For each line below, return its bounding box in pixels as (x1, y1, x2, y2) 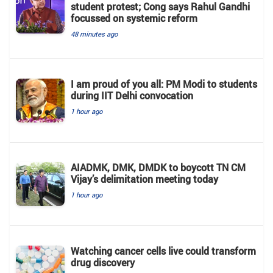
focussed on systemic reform (71, 11, 197, 25)
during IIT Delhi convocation (71, 88, 193, 102)
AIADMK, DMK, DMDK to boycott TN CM (71, 160, 246, 174)
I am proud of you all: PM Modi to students (71, 77, 257, 91)
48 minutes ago (71, 29, 118, 38)
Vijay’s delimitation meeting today (71, 172, 218, 186)
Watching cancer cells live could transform (71, 244, 256, 258)
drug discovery (71, 255, 135, 269)
